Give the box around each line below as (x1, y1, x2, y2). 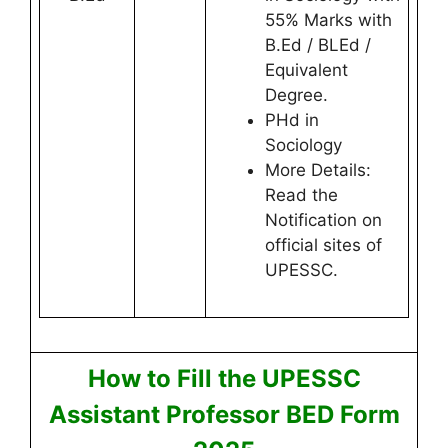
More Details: (265, 160, 371, 180)
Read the (265, 185, 338, 205)
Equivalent (265, 60, 348, 80)
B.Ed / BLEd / (265, 35, 371, 55)
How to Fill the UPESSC (87, 364, 361, 393)
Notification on (265, 210, 382, 230)
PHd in (265, 110, 319, 130)
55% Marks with (265, 10, 392, 30)
